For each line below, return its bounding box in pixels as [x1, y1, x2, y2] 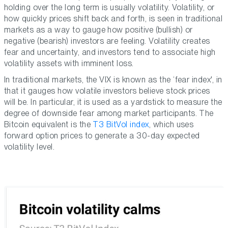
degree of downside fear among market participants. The [4, 108, 214, 119]
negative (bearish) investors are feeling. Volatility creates [4, 36, 210, 46]
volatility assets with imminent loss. [4, 59, 134, 69]
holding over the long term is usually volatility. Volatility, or [4, 3, 215, 13]
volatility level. [4, 142, 55, 152]
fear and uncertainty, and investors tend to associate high [4, 47, 216, 58]
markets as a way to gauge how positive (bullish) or [4, 25, 193, 35]
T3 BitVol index [93, 120, 149, 130]
